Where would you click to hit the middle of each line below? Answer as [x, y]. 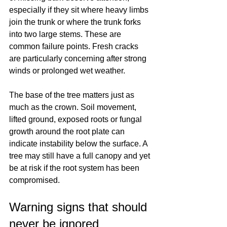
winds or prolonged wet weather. [67, 71]
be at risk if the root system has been [75, 168]
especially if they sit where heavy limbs [80, 10]
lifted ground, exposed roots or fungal [77, 119]
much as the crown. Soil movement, [74, 107]
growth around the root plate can [68, 131]
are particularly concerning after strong [79, 59]
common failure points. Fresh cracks [75, 46]
